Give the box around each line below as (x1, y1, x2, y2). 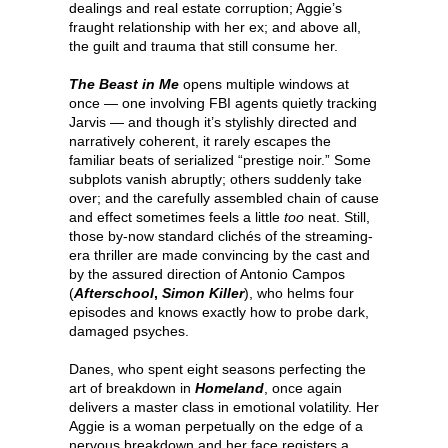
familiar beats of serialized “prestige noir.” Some (69, 151, 371, 168)
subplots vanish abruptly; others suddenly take (69, 170, 362, 187)
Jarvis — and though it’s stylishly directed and (69, 113, 357, 130)
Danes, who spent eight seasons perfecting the (69, 360, 366, 377)
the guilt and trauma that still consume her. (69, 37, 338, 54)
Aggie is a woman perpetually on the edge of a (69, 417, 363, 434)
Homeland (195, 379, 264, 396)
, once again (264, 379, 342, 396)
